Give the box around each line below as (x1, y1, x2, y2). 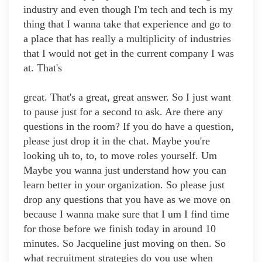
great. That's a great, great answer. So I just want (23, 91, 231, 104)
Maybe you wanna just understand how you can (23, 164, 226, 177)
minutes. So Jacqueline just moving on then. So (23, 237, 226, 250)
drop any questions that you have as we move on (23, 194, 230, 206)
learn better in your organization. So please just (23, 179, 225, 191)
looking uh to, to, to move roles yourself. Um (23, 150, 217, 162)
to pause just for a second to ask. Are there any (23, 106, 223, 118)
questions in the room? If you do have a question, (23, 120, 234, 133)
